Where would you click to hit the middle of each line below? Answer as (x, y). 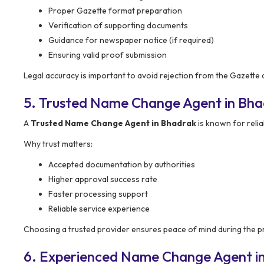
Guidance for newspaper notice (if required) (131, 40)
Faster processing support (98, 194)
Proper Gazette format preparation (115, 10)
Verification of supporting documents (118, 25)
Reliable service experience (99, 208)
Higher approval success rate (103, 179)
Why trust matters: (58, 143)
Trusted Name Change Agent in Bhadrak (113, 123)
